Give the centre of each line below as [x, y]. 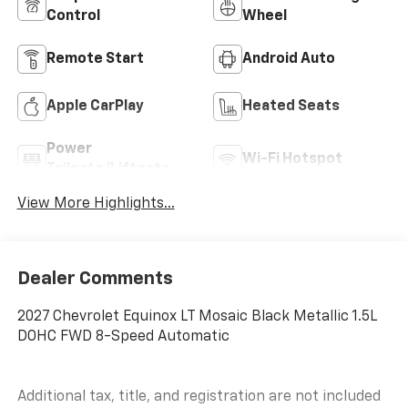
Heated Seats [291, 107]
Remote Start [95, 60]
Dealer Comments [95, 278]
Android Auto [289, 60]
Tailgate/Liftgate [108, 170]
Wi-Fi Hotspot [292, 160]
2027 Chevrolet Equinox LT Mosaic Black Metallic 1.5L [197, 316]
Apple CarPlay [95, 107]
